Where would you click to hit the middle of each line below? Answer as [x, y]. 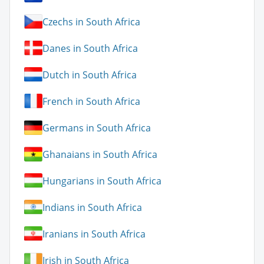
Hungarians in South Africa [102, 181]
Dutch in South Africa [90, 75]
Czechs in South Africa [91, 22]
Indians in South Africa [92, 207]
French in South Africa [91, 101]
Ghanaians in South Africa [100, 154]
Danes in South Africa [90, 48]
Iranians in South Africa [94, 234]
